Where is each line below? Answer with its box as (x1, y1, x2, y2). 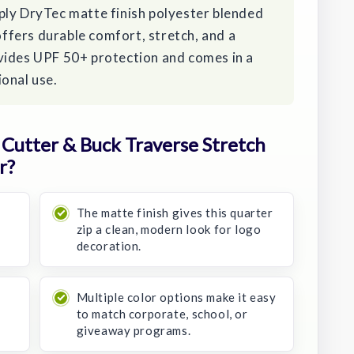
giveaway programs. (76, 322, 191, 337)
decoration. (76, 238, 142, 253)
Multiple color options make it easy (76, 289, 277, 304)
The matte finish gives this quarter (76, 205, 273, 220)
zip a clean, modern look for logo (76, 221, 262, 236)
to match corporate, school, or (76, 306, 248, 321)
